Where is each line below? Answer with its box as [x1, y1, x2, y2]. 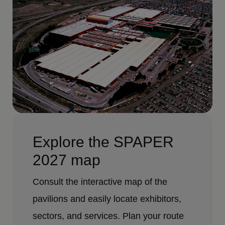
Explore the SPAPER [33, 134, 174, 151]
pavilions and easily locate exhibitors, [33, 194, 182, 204]
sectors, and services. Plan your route [33, 211, 184, 221]
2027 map [33, 152, 101, 169]
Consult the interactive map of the [33, 177, 168, 187]
